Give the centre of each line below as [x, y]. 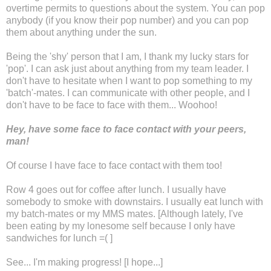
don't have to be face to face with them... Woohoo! [112, 105]
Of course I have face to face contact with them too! [114, 165]
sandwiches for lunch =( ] [59, 238]
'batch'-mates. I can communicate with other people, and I [128, 93]
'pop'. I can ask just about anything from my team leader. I [127, 68]
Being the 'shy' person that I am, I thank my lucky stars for [127, 56]
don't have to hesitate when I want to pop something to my [129, 80]
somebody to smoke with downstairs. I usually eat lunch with [135, 201]
